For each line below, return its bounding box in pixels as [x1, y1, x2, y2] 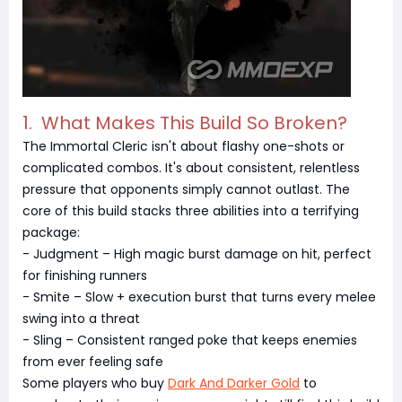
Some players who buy [22, 374, 168, 392]
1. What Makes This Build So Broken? [22, 110, 347, 135]
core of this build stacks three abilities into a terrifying [22, 202, 359, 220]
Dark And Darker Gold [168, 374, 300, 392]
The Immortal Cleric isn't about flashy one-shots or [22, 137, 345, 155]
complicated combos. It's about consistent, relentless [22, 159, 360, 177]
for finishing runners [22, 267, 147, 284]
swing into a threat [22, 310, 140, 328]
